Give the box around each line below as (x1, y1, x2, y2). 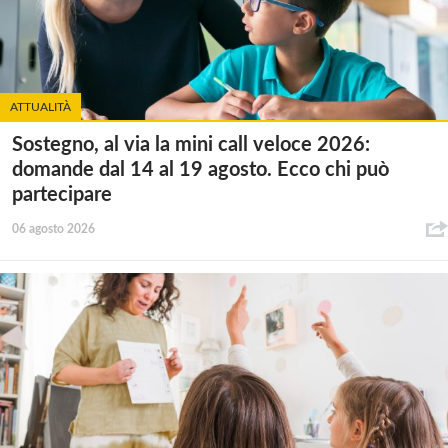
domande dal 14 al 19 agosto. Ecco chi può (12, 160, 389, 181)
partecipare (12, 185, 112, 206)
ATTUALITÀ (10, 101, 71, 114)
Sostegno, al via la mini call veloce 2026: (12, 135, 370, 156)
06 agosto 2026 (12, 223, 95, 236)
